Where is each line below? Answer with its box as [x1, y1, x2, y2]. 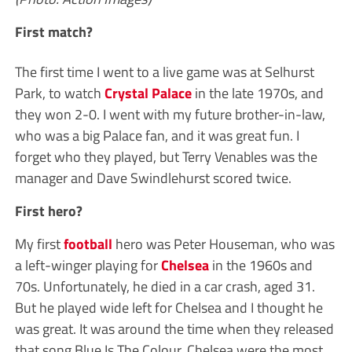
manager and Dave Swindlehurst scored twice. [14, 166, 291, 189]
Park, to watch [14, 81, 104, 104]
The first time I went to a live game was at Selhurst [14, 60, 314, 82]
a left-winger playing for [14, 253, 161, 276]
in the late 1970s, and [191, 81, 324, 104]
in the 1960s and [208, 253, 313, 276]
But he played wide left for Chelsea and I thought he [14, 295, 323, 318]
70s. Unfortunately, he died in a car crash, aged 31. [14, 274, 315, 297]
